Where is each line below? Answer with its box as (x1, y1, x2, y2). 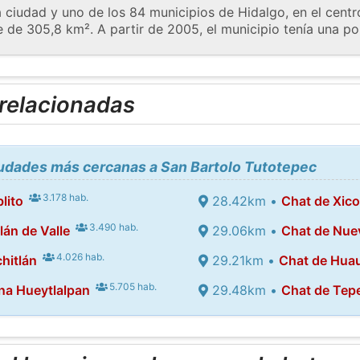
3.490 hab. (87, 220, 139, 233)
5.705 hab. (107, 280, 157, 292)
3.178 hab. (40, 190, 89, 203)
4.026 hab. (54, 250, 105, 263)
